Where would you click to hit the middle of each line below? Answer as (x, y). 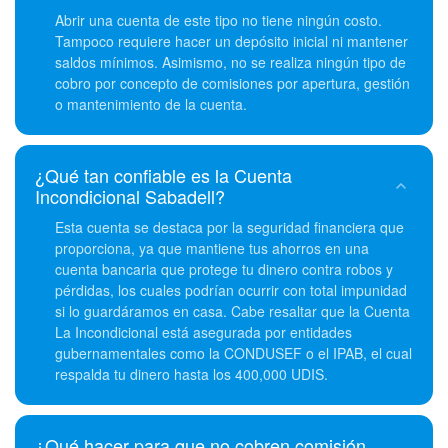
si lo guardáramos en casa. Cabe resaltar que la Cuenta (232, 311)
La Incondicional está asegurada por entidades (203, 332)
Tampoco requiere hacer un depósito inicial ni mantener (231, 41)
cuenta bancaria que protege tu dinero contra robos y (224, 269)
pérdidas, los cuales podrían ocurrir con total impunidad (231, 290)
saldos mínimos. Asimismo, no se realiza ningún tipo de (230, 62)
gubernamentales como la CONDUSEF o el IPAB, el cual (233, 353)
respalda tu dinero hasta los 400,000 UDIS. (191, 374)
